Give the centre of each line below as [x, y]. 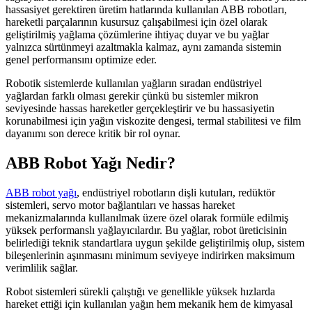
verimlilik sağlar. [42, 267]
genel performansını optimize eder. [81, 59]
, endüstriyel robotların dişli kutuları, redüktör [176, 192]
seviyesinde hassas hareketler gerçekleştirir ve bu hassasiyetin [140, 108]
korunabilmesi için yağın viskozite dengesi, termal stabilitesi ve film [153, 120]
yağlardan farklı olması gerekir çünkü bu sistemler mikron [132, 95]
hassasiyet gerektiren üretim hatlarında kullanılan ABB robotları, [146, 9]
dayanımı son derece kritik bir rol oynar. [93, 133]
